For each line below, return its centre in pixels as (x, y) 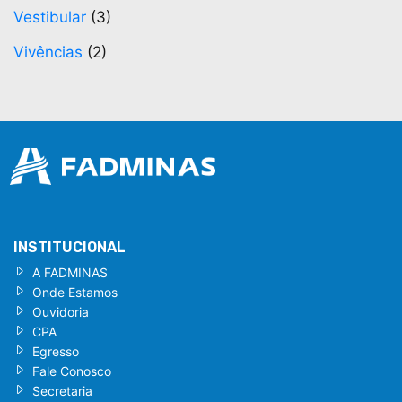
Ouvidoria (61, 312)
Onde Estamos (75, 293)
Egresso (56, 352)
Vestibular (50, 17)
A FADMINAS (70, 273)
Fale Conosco (72, 371)
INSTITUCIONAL (70, 248)
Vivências (48, 52)
